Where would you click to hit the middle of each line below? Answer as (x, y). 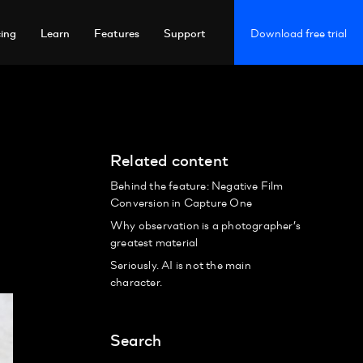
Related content (169, 159)
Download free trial (299, 32)
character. (136, 281)
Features (117, 32)
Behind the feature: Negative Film (197, 185)
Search (136, 339)
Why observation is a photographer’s (205, 224)
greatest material (154, 241)
